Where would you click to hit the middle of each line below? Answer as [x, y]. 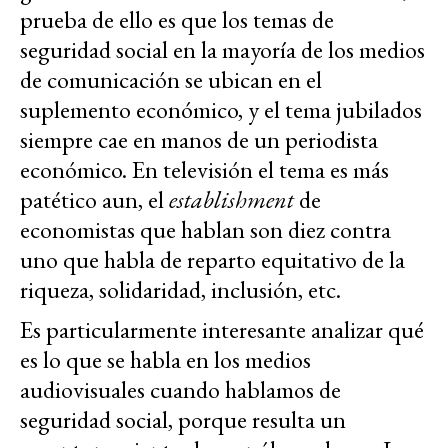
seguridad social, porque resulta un [183, 420]
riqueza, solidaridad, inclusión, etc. [180, 290]
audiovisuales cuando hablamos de [180, 390]
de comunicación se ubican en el [171, 80]
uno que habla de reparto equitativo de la [212, 260]
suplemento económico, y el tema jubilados [221, 110]
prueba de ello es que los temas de [177, 20]
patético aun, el [94, 200]
